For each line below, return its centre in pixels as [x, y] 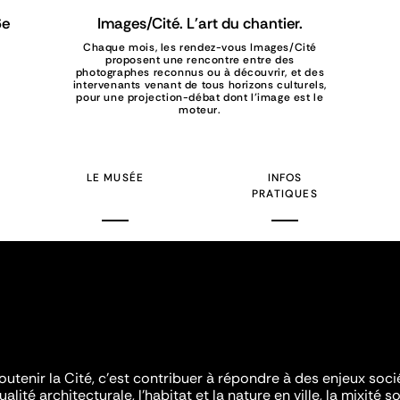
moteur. [200, 110]
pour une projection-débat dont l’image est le [200, 98]
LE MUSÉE [115, 178]
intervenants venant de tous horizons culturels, [200, 85]
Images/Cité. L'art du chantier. [200, 24]
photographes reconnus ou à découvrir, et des [200, 73]
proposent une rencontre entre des [200, 60]
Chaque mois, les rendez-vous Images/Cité [200, 48]
